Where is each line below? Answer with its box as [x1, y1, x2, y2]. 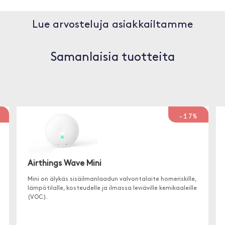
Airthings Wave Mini [28, 159, 102, 168]
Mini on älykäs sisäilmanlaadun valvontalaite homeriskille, [28, 176, 197, 182]
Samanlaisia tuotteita [50, 52, 175, 64]
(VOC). [28, 194, 48, 200]
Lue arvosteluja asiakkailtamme [32, 20, 193, 30]
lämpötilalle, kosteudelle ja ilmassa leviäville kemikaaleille [28, 185, 197, 191]
